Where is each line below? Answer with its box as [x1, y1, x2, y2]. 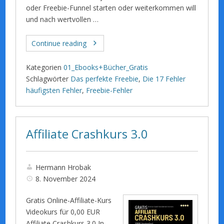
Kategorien [26, 62, 62, 72]
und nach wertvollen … [26, 14, 99, 24]
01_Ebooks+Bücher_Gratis [63, 62, 148, 72]
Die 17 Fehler [142, 73, 186, 83]
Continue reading [31, 38, 87, 48]
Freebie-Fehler [86, 85, 133, 95]
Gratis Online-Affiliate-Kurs [26, 195, 112, 205]
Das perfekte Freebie [70, 73, 139, 83]
